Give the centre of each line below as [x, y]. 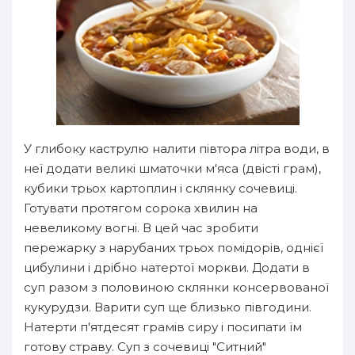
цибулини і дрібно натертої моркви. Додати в [167, 267]
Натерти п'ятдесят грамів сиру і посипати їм [163, 327]
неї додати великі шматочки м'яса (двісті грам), [172, 168]
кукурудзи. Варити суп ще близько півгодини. [168, 307]
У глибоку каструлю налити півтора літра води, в [177, 149]
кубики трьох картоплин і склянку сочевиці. [160, 188]
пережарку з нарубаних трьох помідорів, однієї [174, 248]
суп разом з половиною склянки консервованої [176, 287]
